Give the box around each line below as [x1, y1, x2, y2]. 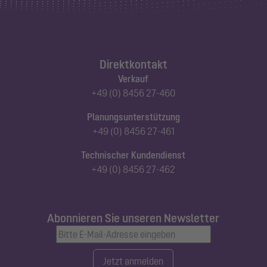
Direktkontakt [99, 57, 167, 72]
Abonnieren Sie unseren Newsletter [47, 211, 220, 225]
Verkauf [118, 73, 149, 85]
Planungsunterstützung [86, 111, 180, 123]
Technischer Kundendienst [81, 150, 186, 161]
